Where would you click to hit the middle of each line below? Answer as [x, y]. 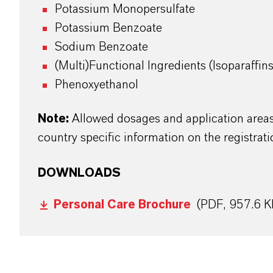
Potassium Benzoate [110, 28]
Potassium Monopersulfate [126, 9]
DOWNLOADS [79, 173]
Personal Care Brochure [122, 205]
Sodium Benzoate [103, 47]
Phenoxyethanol [97, 85]
